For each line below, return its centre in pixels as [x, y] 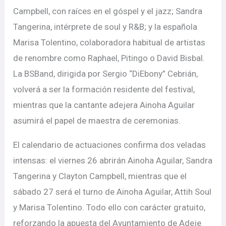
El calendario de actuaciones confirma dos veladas [110, 145]
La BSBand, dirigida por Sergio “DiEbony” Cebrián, [106, 74]
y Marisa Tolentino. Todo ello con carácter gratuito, [109, 208]
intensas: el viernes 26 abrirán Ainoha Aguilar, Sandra [113, 161]
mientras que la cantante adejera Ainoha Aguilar [104, 105]
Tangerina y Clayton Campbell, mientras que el [100, 176]
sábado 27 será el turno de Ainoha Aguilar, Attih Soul [112, 192]
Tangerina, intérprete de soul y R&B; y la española [105, 27]
